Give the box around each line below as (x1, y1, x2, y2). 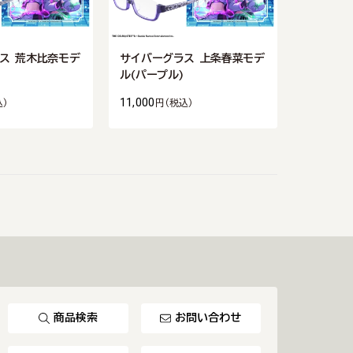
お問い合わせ (175, 312, 242, 324)
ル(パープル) (119, 69, 184, 80)
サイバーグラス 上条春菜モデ (119, 52, 265, 64)
